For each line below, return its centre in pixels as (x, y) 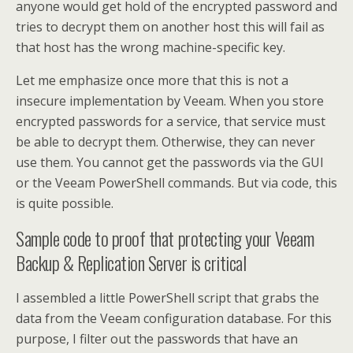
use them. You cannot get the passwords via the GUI (170, 163)
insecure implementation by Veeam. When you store (170, 101)
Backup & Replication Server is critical (131, 263)
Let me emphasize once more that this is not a (152, 81)
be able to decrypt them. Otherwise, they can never (165, 142)
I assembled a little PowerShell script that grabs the (167, 298)
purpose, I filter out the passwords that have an (157, 339)
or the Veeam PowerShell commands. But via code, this (176, 183)
